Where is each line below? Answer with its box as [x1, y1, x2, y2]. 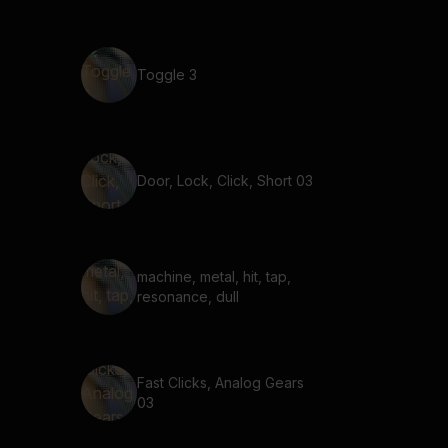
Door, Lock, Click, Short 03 [137, 172, 313, 189]
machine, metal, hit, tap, [137, 268, 291, 285]
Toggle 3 [137, 66, 197, 83]
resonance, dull [137, 288, 239, 305]
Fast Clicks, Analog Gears [137, 374, 304, 391]
